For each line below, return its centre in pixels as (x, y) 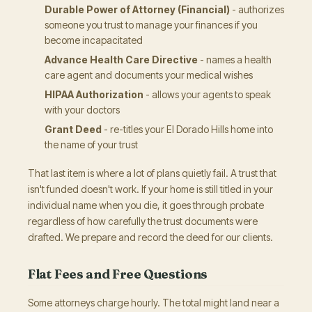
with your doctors (82, 109)
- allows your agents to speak (207, 94)
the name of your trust (91, 144)
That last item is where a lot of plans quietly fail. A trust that (152, 173)
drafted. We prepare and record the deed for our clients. (150, 237)
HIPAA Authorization (94, 94)
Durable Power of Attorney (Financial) (137, 9)
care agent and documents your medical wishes (149, 75)
